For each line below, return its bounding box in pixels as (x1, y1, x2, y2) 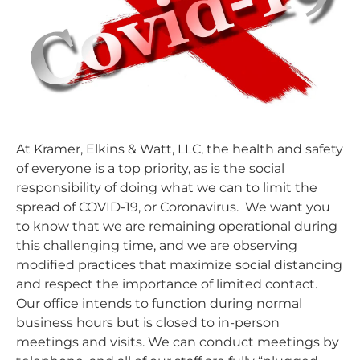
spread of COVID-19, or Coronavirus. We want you (16, 198, 330, 215)
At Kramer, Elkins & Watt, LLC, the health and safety (16, 141, 343, 157)
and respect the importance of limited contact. (16, 276, 321, 292)
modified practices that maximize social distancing (16, 256, 342, 272)
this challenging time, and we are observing (16, 237, 297, 253)
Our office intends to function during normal (16, 295, 302, 311)
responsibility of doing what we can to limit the (16, 179, 317, 195)
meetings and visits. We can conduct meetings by (16, 333, 339, 350)
